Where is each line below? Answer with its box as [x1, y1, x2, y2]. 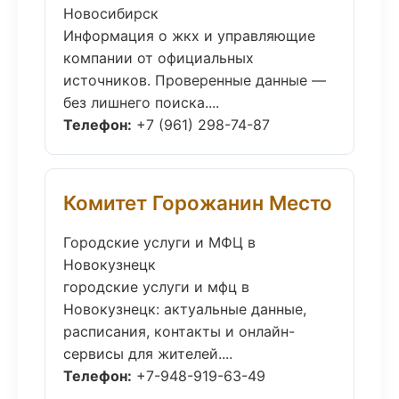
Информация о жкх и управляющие [63, 27, 315, 45]
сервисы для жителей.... [63, 345, 232, 362]
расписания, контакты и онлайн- [63, 322, 295, 340]
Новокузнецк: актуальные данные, [63, 300, 306, 318]
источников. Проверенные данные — [63, 71, 326, 89]
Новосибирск [63, 4, 159, 22]
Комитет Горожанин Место [63, 191, 332, 215]
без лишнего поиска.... [63, 94, 219, 111]
